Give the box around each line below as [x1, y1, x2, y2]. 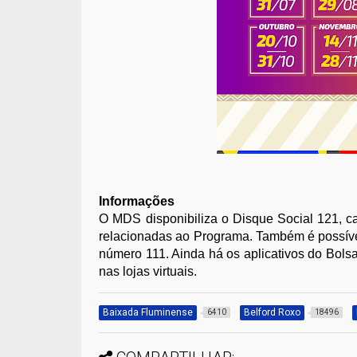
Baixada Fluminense [103, 307, 194, 319]
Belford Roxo [244, 307, 301, 319]
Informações [99, 194, 175, 209]
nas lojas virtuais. [99, 265, 198, 279]
